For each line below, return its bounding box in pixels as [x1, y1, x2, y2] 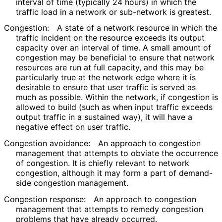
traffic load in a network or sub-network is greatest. [16, 6, 211, 17]
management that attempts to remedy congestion [16, 204, 203, 215]
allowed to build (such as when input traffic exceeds [16, 102, 213, 112]
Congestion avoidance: [4, 138, 90, 149]
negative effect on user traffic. [16, 122, 130, 132]
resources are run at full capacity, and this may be [16, 62, 204, 73]
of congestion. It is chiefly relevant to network [16, 158, 189, 168]
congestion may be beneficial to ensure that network [16, 53, 215, 63]
